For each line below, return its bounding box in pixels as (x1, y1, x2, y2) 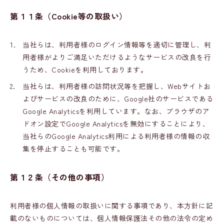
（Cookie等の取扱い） (43, 10, 127, 22)
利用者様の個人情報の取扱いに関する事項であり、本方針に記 (10, 200, 213, 210)
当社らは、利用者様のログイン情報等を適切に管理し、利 (22, 39, 211, 49)
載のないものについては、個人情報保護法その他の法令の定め (10, 213, 213, 223)
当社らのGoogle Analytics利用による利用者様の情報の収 (22, 131, 209, 141)
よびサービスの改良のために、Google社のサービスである (22, 93, 213, 103)
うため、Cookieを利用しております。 (22, 64, 147, 74)
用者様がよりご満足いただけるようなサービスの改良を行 (22, 52, 211, 62)
